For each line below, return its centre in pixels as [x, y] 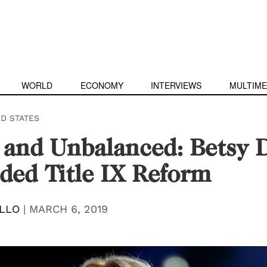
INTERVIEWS [176, 85]
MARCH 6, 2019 [68, 209]
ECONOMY [102, 85]
